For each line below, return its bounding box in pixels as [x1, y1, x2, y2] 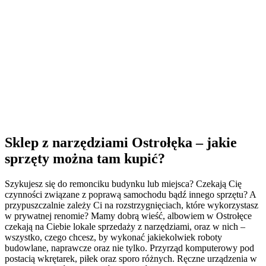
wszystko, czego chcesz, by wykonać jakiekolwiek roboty [5, 232, 222, 242]
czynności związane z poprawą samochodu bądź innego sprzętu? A [5, 189, 256, 199]
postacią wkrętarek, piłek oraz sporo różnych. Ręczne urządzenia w [5, 253, 257, 264]
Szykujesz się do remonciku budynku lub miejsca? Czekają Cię [5, 178, 242, 189]
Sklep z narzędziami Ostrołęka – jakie [5, 134, 237, 150]
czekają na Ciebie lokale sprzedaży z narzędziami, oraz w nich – [5, 221, 245, 232]
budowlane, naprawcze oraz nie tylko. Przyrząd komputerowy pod [5, 242, 254, 253]
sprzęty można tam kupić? [5, 150, 165, 166]
